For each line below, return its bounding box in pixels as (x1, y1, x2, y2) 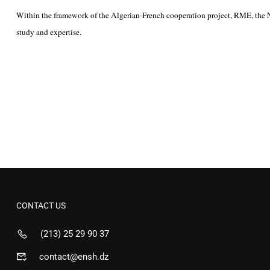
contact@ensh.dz (39, 251, 108, 262)
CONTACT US (16, 201, 66, 210)
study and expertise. (16, 27, 81, 37)
